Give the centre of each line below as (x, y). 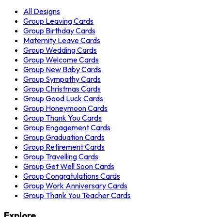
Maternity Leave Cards (62, 40)
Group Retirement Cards (64, 147)
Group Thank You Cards (62, 118)
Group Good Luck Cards (63, 99)
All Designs (42, 11)
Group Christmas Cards (62, 89)
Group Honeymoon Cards (65, 108)
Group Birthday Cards (59, 31)
